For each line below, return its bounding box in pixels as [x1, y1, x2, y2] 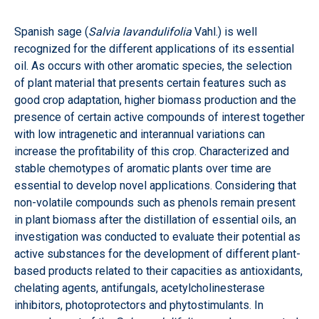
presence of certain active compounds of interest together [14, 110, 305, 125]
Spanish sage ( [14, 25, 88, 39]
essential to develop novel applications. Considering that [14, 179, 296, 193]
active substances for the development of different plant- [14, 247, 300, 261]
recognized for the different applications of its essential [14, 42, 294, 56]
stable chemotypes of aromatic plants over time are [14, 162, 271, 176]
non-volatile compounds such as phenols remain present [14, 196, 296, 210]
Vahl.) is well [192, 25, 257, 39]
